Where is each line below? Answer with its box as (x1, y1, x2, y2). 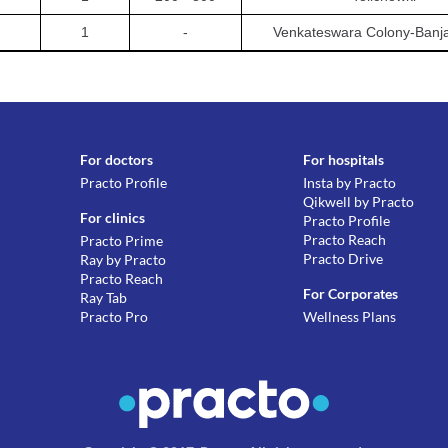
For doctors (80, 151, 154, 168)
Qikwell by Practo (303, 193, 415, 210)
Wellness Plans (303, 308, 397, 325)
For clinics (80, 209, 146, 226)
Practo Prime (80, 232, 164, 249)
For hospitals (303, 151, 385, 168)
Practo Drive (303, 250, 384, 267)
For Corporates (303, 285, 399, 302)
